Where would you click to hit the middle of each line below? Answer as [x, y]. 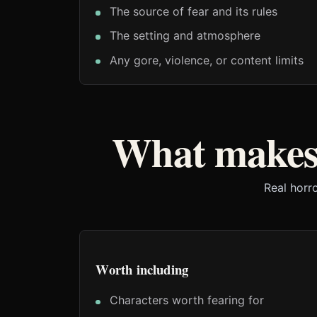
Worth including [142, 269]
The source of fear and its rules [193, 11]
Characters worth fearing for [186, 300]
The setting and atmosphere [185, 36]
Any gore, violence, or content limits [206, 60]
